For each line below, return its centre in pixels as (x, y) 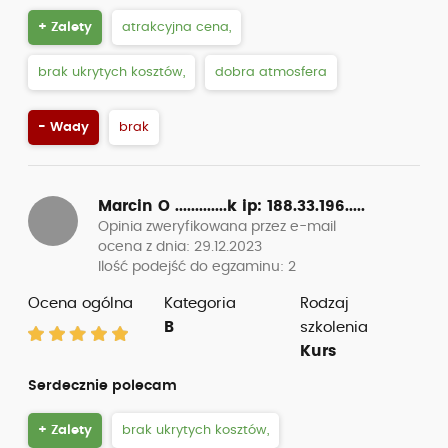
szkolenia (333, 327)
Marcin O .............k (170, 206)
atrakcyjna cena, (176, 27)
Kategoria (199, 303)
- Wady (63, 127)
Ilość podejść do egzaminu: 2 (197, 267)
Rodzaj (324, 303)
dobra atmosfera (271, 72)
